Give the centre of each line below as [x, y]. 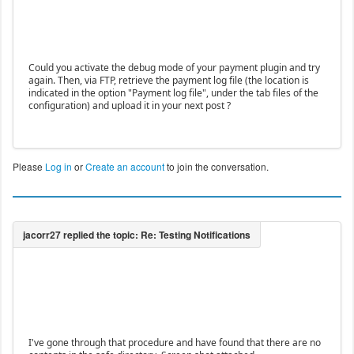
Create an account [124, 167]
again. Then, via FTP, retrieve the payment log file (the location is [168, 81]
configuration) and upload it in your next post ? [129, 106]
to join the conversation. [216, 167]
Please [28, 167]
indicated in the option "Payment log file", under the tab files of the [173, 93]
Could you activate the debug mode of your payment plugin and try [174, 68]
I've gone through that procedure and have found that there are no [174, 343]
